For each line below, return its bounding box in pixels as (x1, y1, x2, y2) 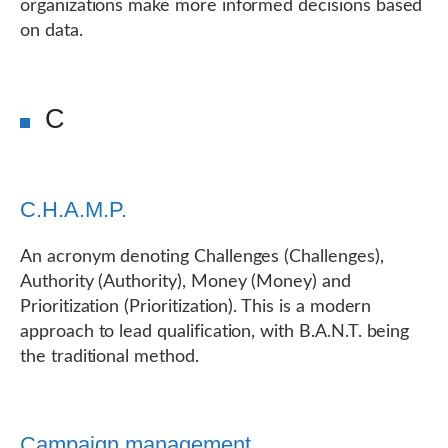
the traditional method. (20, 348, 199, 366)
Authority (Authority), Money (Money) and (20, 273, 351, 291)
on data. (20, 22, 83, 40)
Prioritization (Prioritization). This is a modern (20, 298, 372, 316)
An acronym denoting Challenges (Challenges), (20, 248, 384, 266)
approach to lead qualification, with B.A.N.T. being (20, 323, 410, 341)
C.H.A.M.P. (20, 197, 127, 222)
